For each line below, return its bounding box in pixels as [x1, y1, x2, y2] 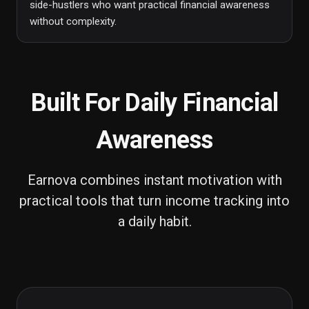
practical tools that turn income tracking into [19, 192, 290, 209]
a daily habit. [117, 213, 192, 230]
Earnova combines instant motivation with [27, 172, 282, 188]
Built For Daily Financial [30, 88, 279, 117]
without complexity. [30, 15, 117, 28]
